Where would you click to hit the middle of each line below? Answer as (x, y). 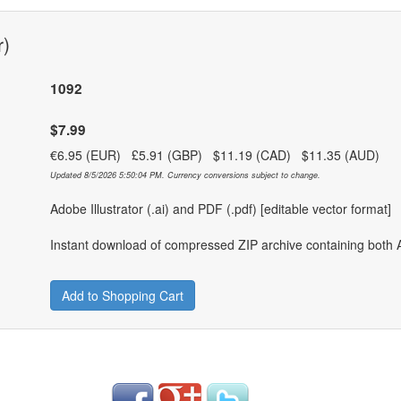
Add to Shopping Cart (123, 296)
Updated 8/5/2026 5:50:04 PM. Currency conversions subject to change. (185, 175)
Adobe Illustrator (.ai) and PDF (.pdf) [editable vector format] (221, 209)
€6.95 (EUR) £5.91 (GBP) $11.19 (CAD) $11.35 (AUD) (220, 155)
